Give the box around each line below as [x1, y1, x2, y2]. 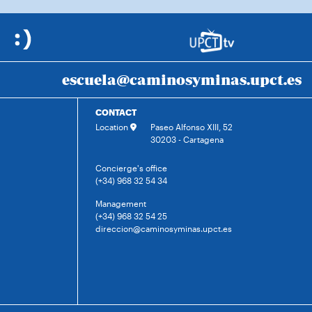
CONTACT [95, 107, 136, 117]
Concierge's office [95, 163, 167, 173]
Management [95, 198, 146, 208]
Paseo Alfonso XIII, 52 [150, 122, 233, 132]
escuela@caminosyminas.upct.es [62, 70, 302, 89]
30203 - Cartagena [150, 134, 224, 144]
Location [95, 122, 130, 132]
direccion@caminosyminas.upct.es [95, 224, 232, 233]
